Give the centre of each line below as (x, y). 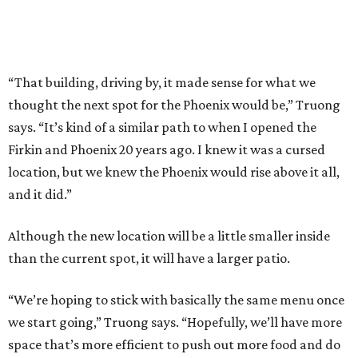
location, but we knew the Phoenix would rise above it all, (174, 171)
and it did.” (40, 194)
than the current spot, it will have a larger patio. (149, 258)
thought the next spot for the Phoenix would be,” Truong (174, 104)
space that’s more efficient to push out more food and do (174, 344)
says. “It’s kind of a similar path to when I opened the (162, 127)
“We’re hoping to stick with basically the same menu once (176, 299)
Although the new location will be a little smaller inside (169, 235)
